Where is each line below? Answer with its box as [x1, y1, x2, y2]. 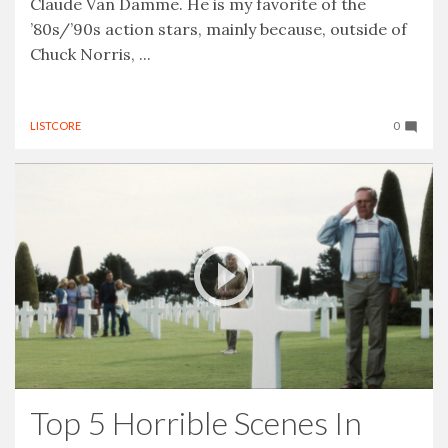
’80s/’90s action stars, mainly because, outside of [30, 18, 407, 39]
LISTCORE [30, 118, 81, 132]
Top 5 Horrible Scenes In [30, 402, 362, 442]
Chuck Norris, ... [30, 43, 151, 64]
